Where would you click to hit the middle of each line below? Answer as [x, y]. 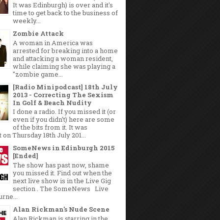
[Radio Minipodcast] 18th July [65, 87]
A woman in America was [53, 42]
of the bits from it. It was [50, 127]
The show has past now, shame [61, 165]
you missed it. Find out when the [62, 173]
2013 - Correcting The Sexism [63, 95]
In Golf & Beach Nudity [52, 102]
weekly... [27, 21]
